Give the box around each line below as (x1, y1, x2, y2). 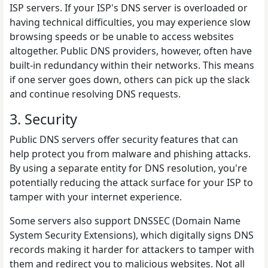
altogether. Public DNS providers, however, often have (10, 44, 252, 57)
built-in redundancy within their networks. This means (10, 58, 254, 72)
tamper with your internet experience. (10, 190, 182, 203)
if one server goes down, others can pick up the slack (10, 72, 250, 86)
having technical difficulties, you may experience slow (10, 15, 251, 29)
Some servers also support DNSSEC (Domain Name (10, 214, 240, 227)
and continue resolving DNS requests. (10, 87, 183, 100)
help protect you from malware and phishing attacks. (10, 147, 251, 160)
